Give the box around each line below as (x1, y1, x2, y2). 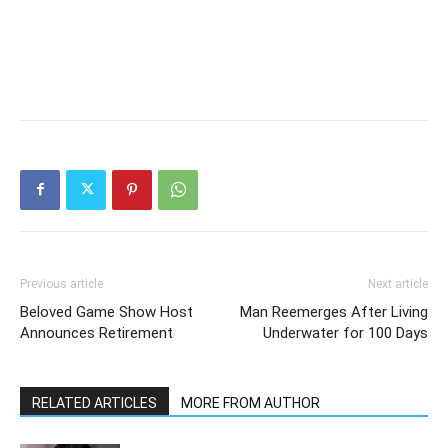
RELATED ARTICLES (32, 394, 157, 411)
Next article (368, 276, 428, 291)
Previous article (20, 276, 103, 291)
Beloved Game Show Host (20, 302, 193, 321)
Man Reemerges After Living (240, 302, 428, 321)
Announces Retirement (20, 323, 173, 342)
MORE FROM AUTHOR (181, 394, 320, 411)
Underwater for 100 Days (263, 323, 428, 342)
